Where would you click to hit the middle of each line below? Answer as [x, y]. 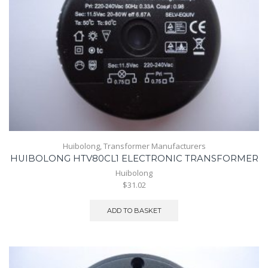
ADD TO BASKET [134, 210]
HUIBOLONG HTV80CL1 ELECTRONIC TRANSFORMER [134, 158]
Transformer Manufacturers [154, 146]
